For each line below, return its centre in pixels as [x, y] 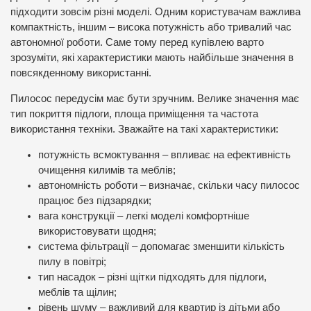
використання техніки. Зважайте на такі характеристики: [144, 129]
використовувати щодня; [97, 231]
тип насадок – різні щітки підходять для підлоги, [152, 277]
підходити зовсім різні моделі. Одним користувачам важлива [155, 12]
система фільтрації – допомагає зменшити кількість [161, 246]
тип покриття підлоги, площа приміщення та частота [134, 114]
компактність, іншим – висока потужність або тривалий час [151, 27]
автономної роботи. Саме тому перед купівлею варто [137, 43]
